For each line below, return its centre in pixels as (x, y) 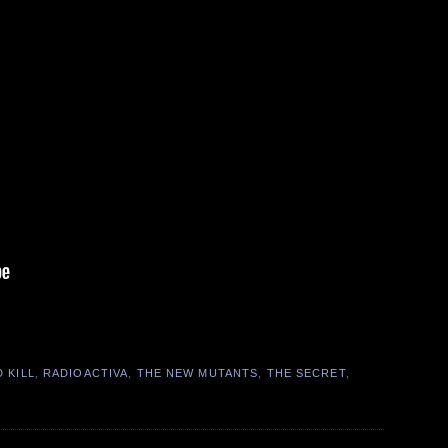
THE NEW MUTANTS (197, 372)
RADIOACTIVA (86, 372)
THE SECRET (306, 372)
